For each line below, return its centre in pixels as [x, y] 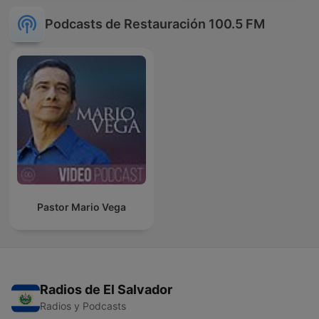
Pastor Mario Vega [82, 206]
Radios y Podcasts [83, 305]
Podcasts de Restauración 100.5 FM [155, 24]
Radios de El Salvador [106, 289]
